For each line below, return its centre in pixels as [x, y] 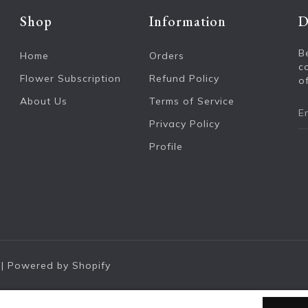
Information [187, 21]
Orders [166, 55]
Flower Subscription [70, 78]
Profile [166, 146]
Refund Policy [184, 78]
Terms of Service [191, 101]
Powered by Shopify [59, 265]
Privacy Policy [184, 123]
